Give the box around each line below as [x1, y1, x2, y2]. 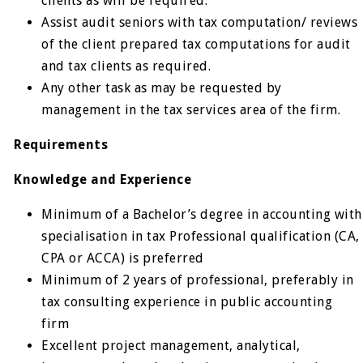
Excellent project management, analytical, [41, 338, 301, 353]
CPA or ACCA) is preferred [41, 250, 204, 266]
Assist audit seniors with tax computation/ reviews [41, 15, 358, 30]
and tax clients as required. [41, 58, 211, 74]
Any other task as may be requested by [41, 80, 282, 96]
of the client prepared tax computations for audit [41, 36, 351, 52]
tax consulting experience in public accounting [41, 294, 333, 310]
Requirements [14, 137, 109, 152]
